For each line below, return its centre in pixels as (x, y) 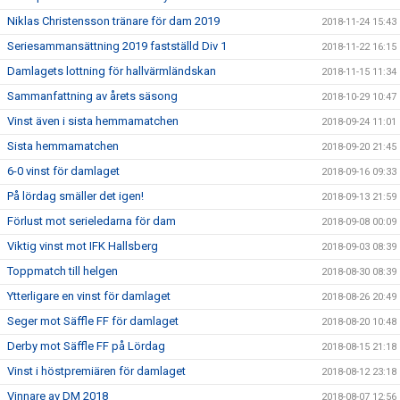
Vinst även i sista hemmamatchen (93, 121)
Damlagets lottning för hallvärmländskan (112, 71)
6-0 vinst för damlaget (63, 171)
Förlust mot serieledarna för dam (92, 221)
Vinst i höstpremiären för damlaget (96, 371)
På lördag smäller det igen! (75, 196)
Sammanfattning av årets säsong (92, 96)
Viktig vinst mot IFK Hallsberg (83, 246)
